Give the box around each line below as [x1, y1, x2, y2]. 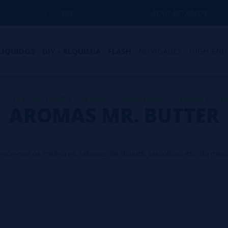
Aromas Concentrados [79, 93, 166, 103]
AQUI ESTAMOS [110, 8, 167, 18]
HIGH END [188, 46, 227, 56]
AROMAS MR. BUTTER [9, 102, 219, 128]
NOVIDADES [138, 46, 182, 56]
